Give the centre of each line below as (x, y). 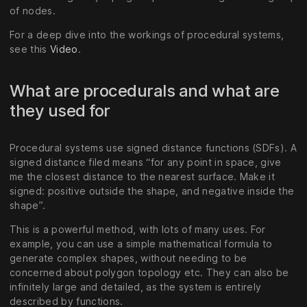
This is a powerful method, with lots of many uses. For (138, 230)
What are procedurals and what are (145, 90)
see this (30, 49)
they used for (62, 110)
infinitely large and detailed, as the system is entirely (136, 287)
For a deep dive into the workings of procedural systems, (147, 34)
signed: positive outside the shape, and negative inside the (152, 191)
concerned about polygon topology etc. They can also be (149, 273)
